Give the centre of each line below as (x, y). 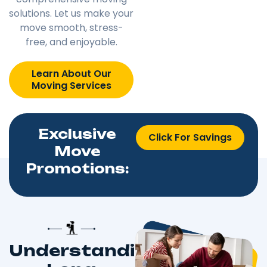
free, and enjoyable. (71, 42)
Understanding (84, 251)
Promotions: (77, 168)
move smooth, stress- (71, 27)
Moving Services (71, 85)
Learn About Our (71, 73)
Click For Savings (190, 137)
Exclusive (77, 133)
